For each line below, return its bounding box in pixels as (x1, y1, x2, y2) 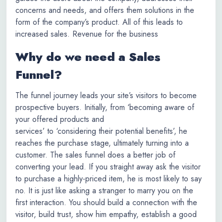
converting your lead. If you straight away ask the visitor (15, 161, 201, 172)
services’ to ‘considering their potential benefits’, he (15, 125, 187, 137)
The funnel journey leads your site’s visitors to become (15, 90, 197, 101)
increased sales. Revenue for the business (15, 28, 158, 40)
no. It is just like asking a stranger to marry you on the (15, 185, 193, 196)
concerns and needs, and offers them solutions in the (15, 4, 194, 16)
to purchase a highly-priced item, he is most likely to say (15, 173, 202, 184)
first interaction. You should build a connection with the (15, 197, 197, 208)
